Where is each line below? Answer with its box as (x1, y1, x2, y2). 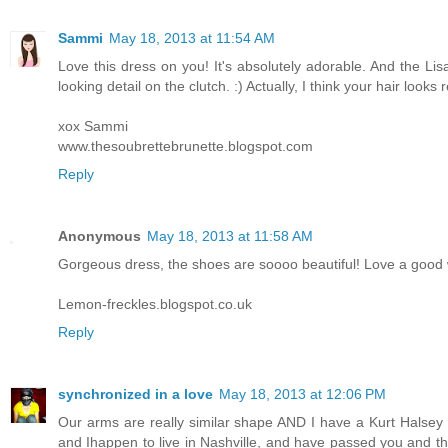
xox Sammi (58, 118, 128, 135)
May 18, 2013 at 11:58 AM (147, 228, 313, 245)
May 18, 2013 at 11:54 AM (109, 30, 275, 47)
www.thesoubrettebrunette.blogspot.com (58, 138, 313, 155)
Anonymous (58, 228, 141, 245)
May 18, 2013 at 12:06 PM (219, 386, 386, 403)
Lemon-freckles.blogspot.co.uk (58, 296, 252, 313)
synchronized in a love (58, 386, 213, 403)
